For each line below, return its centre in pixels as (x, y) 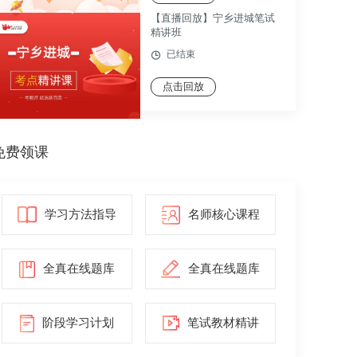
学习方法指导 (80, 214)
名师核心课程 (224, 214)
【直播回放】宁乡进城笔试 (213, 18)
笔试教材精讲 (223, 323)
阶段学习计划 (78, 323)
